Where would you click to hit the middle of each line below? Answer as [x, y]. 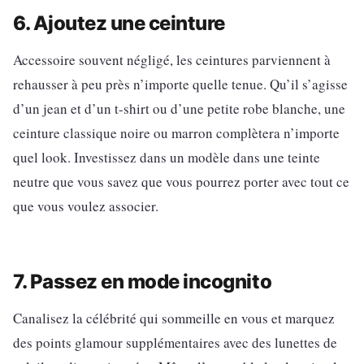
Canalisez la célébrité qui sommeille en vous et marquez [174, 318]
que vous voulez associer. [86, 206]
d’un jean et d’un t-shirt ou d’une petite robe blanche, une [179, 108]
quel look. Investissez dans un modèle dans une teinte [167, 157]
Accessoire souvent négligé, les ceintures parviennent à [172, 59]
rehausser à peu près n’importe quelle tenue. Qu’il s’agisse [180, 84]
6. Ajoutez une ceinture [119, 23]
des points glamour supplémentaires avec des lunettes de [175, 342]
